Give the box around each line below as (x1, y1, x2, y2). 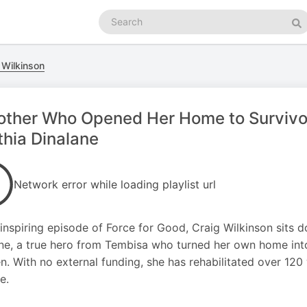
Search (98, 10, 130, 21)
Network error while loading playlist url (14, 177, 216, 191)
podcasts (98, 23, 140, 35)
